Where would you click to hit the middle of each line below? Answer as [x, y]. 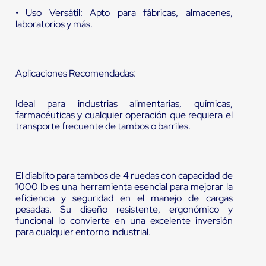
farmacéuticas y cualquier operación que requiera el [124, 115]
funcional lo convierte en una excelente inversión [124, 221]
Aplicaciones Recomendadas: [75, 74]
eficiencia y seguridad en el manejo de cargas [124, 198]
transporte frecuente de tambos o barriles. [103, 126]
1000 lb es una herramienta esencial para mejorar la [124, 187]
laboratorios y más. [54, 24]
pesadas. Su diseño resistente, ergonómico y [124, 210]
